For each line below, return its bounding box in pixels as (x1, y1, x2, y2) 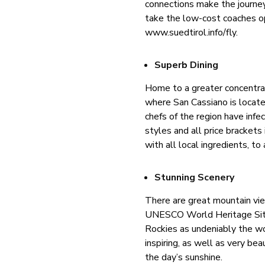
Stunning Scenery (154, 170, 235, 184)
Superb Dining (154, 58, 219, 72)
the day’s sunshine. (145, 250, 223, 264)
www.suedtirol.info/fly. (145, 25, 238, 39)
